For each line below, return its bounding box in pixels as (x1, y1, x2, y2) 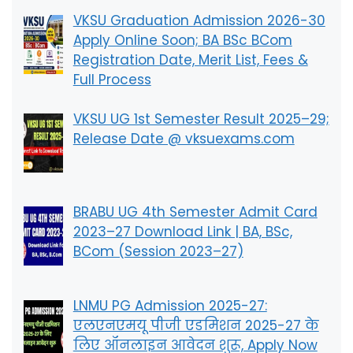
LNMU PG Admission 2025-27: (72, 295, 267, 315)
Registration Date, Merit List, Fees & (72, 50, 308, 69)
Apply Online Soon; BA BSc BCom (72, 30, 292, 50)
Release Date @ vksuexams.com (72, 129, 295, 149)
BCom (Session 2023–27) (72, 242, 243, 262)
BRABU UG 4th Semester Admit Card (72, 203, 318, 222)
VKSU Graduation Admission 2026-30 (72, 10, 325, 30)
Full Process (72, 69, 151, 89)
